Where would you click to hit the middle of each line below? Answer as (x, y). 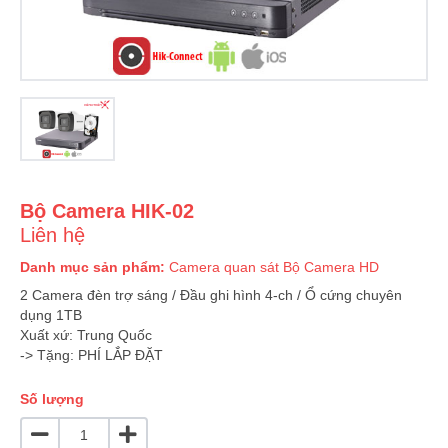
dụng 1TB (51, 315)
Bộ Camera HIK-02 (107, 211)
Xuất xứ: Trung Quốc (86, 335)
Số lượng (52, 399)
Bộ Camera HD (331, 267)
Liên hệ (52, 235)
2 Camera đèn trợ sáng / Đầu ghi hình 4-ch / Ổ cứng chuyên (211, 295)
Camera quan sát (224, 267)
